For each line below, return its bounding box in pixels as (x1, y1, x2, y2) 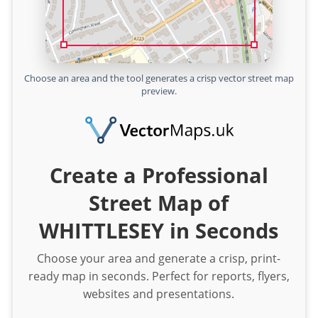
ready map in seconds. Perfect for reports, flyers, (28, 268, 290, 284)
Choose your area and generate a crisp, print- (37, 250, 281, 266)
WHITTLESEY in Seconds (39, 216, 279, 244)
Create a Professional (49, 160, 268, 189)
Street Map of (89, 188, 229, 216)
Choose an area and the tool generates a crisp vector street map (23, 72, 294, 84)
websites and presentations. (83, 285, 235, 302)
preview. (141, 84, 177, 97)
